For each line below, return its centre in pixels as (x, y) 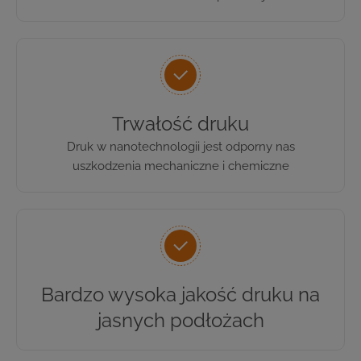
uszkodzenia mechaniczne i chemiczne (180, 166)
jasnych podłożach (180, 320)
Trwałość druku (180, 123)
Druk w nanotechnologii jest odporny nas (180, 146)
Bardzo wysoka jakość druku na (180, 294)
